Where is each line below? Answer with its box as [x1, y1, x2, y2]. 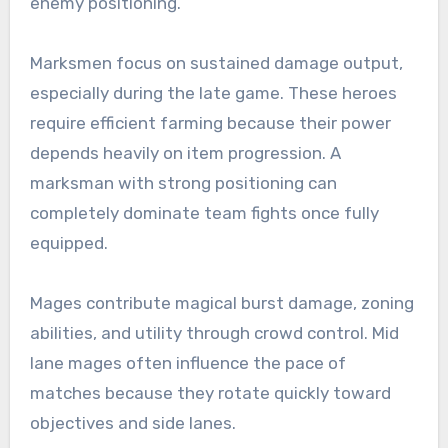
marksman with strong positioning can [29, 173, 337, 194]
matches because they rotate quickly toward [29, 383, 391, 404]
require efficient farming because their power [29, 113, 391, 134]
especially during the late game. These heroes [29, 83, 397, 104]
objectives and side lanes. [29, 413, 236, 434]
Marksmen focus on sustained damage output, [29, 53, 403, 74]
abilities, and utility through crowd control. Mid [29, 323, 399, 344]
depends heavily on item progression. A [29, 143, 341, 164]
